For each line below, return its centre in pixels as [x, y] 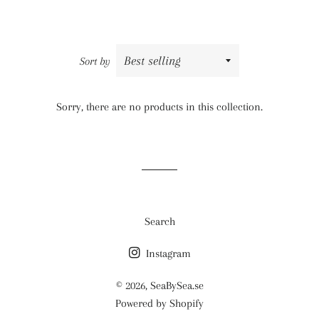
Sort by [95, 61]
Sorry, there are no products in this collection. [159, 107]
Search [159, 221]
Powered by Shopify [159, 303]
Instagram [167, 253]
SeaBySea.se [177, 286]
